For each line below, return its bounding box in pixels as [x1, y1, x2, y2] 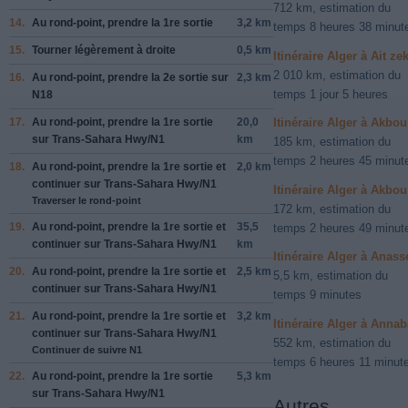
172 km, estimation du [273, 201, 391, 216]
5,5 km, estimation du [273, 269, 388, 283]
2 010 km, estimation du [273, 67, 401, 82]
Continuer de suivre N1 [32, 343, 142, 355]
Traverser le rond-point [32, 194, 141, 206]
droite [146, 43, 176, 56]
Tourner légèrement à [32, 43, 146, 56]
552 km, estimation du [273, 335, 391, 350]
